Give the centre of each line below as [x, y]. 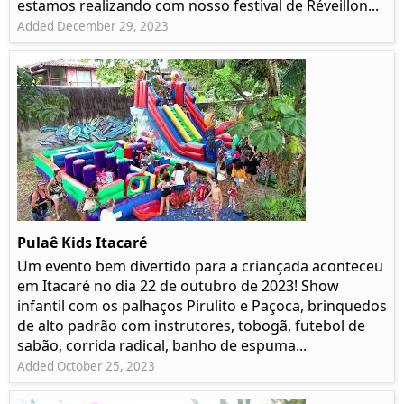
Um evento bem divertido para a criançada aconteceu [200, 266]
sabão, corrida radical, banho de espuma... [162, 346]
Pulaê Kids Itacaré [82, 243]
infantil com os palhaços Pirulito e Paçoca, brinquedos [202, 306]
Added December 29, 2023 [93, 27]
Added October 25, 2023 [86, 367]
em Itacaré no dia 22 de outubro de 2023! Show [178, 286]
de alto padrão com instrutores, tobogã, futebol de [191, 326]
